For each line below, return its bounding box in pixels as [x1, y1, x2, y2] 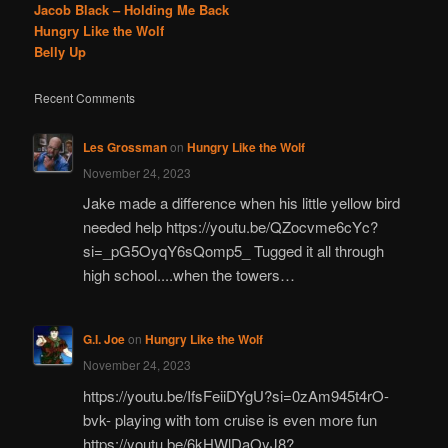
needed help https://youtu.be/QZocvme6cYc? [82, 215, 378, 237]
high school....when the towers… [82, 263, 295, 285]
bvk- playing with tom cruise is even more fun [82, 408, 377, 430]
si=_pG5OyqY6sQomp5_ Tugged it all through [82, 239, 384, 261]
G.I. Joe [82, 330, 125, 349]
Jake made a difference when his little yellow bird [82, 191, 400, 213]
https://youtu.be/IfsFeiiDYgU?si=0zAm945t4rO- [82, 384, 389, 406]
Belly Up [34, 41, 87, 61]
